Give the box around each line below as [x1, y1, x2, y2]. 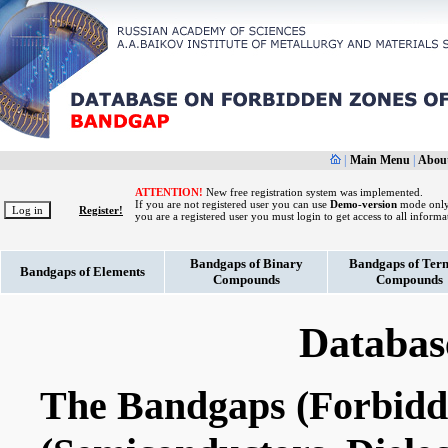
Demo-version [330, 198, 397, 210]
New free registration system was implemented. [203, 186, 423, 198]
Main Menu [350, 153, 410, 167]
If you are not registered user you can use [135, 198, 330, 210]
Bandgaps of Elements [20, 264, 145, 279]
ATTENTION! [135, 186, 203, 198]
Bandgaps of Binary [189, 256, 303, 271]
